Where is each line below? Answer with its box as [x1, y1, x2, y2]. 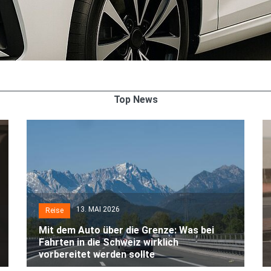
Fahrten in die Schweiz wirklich [39, 236, 178, 248]
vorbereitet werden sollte [39, 248, 155, 260]
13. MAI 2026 [76, 204, 120, 214]
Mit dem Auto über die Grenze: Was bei [39, 224, 214, 236]
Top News [113, 94, 158, 105]
